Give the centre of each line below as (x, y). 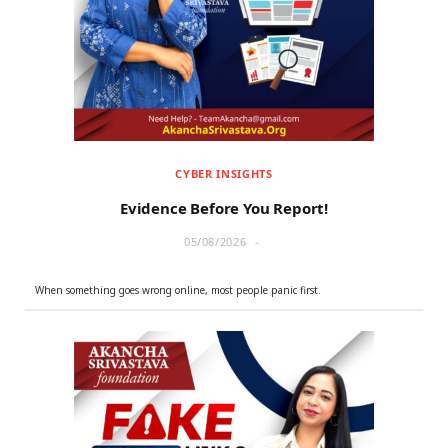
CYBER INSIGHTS (224, 174)
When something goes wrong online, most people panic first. (178, 290)
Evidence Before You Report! (224, 208)
